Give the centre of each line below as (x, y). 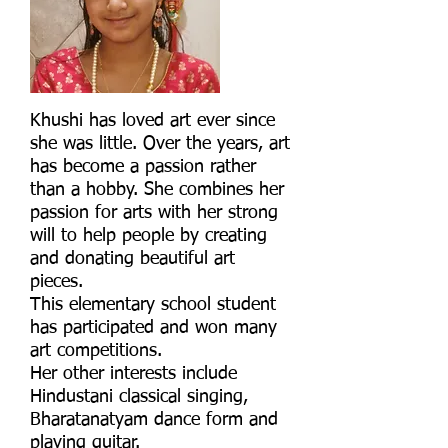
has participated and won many (153, 328)
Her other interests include (133, 374)
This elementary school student (153, 305)
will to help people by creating (148, 236)
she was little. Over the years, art (160, 144)
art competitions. (96, 351)
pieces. (56, 282)
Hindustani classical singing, (139, 397)
